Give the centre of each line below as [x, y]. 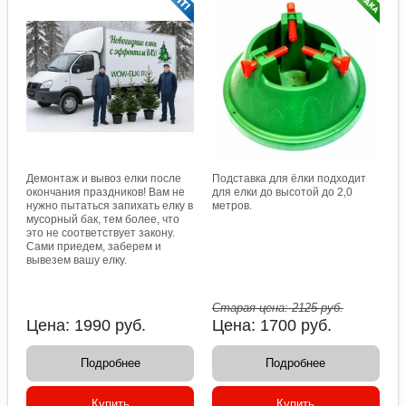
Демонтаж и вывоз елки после [104, 179]
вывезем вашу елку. [77, 260]
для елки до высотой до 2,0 [282, 192]
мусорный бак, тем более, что [103, 219]
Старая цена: [252, 308]
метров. [232, 206]
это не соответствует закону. [101, 233]
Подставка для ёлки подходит [289, 179]
